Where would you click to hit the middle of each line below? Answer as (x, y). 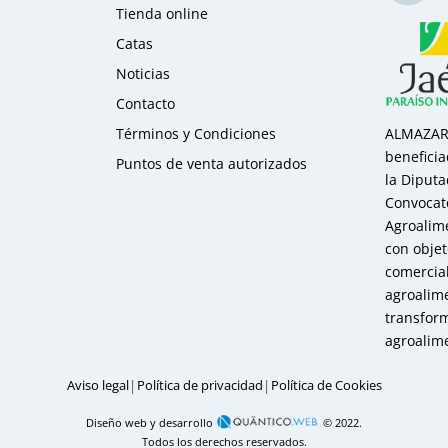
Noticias (143, 73)
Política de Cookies (326, 385)
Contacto (146, 103)
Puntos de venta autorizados (212, 163)
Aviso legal (97, 385)
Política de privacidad (199, 385)
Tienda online (162, 13)
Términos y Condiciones (196, 133)
